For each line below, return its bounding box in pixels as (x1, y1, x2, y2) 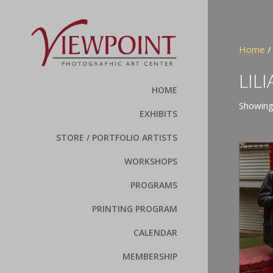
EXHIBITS (140, 108, 178, 120)
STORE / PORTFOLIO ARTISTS (56, 132, 178, 144)
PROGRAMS (130, 179, 178, 191)
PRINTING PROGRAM (92, 203, 178, 215)
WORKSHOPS (124, 155, 178, 168)
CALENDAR (133, 227, 178, 239)
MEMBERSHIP (122, 250, 178, 263)
